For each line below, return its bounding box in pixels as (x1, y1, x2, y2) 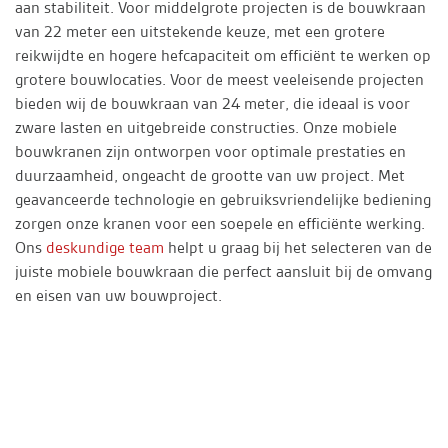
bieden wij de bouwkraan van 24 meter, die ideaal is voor (15, 93, 410, 115)
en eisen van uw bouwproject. (15, 285, 222, 307)
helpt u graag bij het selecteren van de (164, 237, 432, 259)
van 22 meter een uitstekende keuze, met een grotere (15, 21, 385, 43)
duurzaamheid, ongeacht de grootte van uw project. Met (15, 165, 405, 187)
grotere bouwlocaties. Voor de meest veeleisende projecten (15, 69, 424, 91)
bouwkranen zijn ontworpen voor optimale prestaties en (15, 141, 406, 163)
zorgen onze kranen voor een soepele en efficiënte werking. (15, 213, 425, 235)
